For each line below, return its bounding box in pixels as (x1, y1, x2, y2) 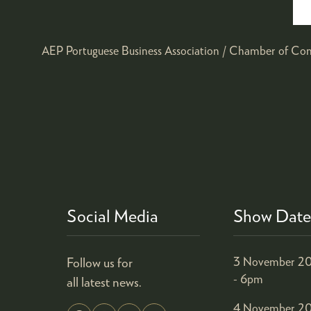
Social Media (67, 205, 158, 226)
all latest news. (67, 274, 142, 289)
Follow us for (67, 254, 133, 270)
